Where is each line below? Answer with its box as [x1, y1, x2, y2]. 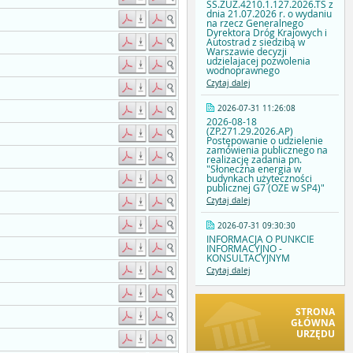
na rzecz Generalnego [206, 17, 303, 30]
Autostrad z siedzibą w [206, 35, 305, 49]
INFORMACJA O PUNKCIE [206, 232, 314, 246]
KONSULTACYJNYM [206, 251, 290, 265]
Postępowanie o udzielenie [206, 134, 323, 147]
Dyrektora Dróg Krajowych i [206, 26, 327, 39]
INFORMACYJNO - [206, 242, 282, 255]
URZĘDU [296, 326, 335, 340]
